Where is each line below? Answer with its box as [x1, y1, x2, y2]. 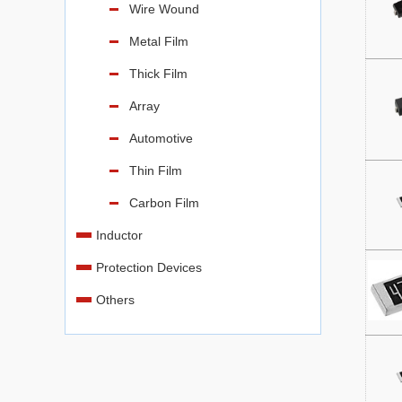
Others [96, 293, 135, 307]
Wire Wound [129, 2, 199, 16]
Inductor [96, 228, 143, 242]
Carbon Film [129, 196, 199, 210]
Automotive [129, 131, 193, 145]
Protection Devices [96, 260, 202, 275]
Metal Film [129, 34, 188, 48]
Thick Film [129, 66, 188, 81]
